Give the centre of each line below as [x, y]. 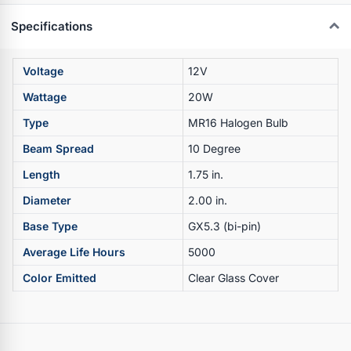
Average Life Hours [74, 251]
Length [42, 174]
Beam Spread [58, 148]
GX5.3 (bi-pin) [224, 226]
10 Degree [214, 148]
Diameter [47, 200]
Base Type [50, 226]
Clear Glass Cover [233, 277]
